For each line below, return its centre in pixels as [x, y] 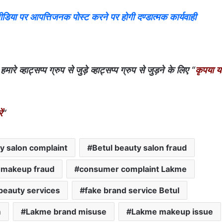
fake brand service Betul [132, 190]
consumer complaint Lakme [133, 169]
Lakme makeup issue [172, 211]
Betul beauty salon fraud [139, 147]
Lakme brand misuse [66, 211]
